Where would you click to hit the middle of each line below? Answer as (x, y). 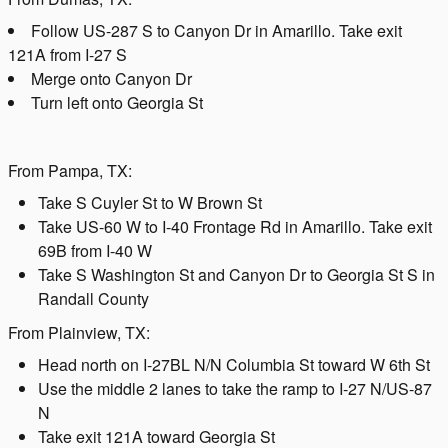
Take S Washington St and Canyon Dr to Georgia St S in (236, 275)
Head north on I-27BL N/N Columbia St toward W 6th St (234, 365)
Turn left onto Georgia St (117, 103)
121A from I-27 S (67, 55)
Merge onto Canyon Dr (111, 79)
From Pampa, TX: (70, 171)
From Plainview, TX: (79, 333)
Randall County (93, 299)
